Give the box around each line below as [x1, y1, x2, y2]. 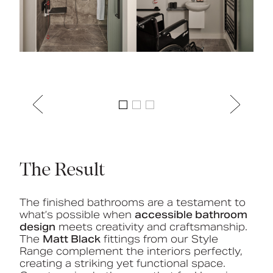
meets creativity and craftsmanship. [55, 220, 247, 233]
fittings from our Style [101, 232, 218, 246]
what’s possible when [19, 208, 135, 221]
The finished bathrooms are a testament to [19, 196, 246, 209]
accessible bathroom [135, 208, 247, 221]
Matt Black [43, 232, 101, 246]
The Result [19, 161, 105, 181]
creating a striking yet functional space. [19, 257, 225, 270]
